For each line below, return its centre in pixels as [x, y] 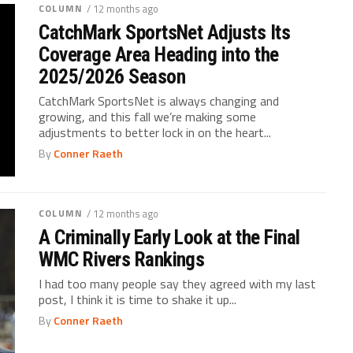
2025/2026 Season [112, 76]
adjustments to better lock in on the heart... [155, 132]
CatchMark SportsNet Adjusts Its [165, 32]
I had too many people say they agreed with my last [178, 283]
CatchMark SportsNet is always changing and [159, 100]
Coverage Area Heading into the [159, 54]
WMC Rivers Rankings [122, 259]
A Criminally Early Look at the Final [169, 237]
